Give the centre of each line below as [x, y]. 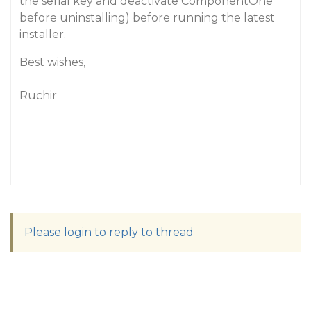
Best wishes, [52, 62]
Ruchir [38, 95]
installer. [43, 34]
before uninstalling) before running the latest [147, 18]
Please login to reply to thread [109, 232]
